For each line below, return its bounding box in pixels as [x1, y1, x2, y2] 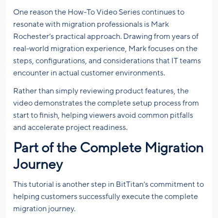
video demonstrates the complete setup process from [13, 99, 199, 108]
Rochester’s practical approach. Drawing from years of [13, 32, 199, 41]
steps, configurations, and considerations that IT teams [13, 56, 201, 66]
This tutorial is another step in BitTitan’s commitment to [13, 180, 204, 189]
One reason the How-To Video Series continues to [13, 8, 184, 17]
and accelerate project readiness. [13, 123, 127, 132]
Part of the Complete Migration [13, 141, 203, 156]
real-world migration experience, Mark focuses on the [13, 44, 198, 54]
